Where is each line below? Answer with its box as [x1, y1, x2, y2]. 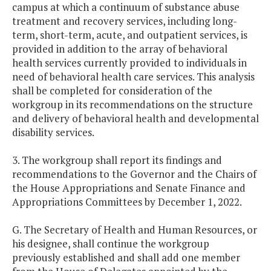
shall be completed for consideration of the [12, 83, 212, 98]
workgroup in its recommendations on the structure [12, 97, 253, 112]
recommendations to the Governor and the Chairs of [12, 167, 256, 181]
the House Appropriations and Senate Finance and [12, 181, 246, 195]
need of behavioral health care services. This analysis [12, 70, 255, 84]
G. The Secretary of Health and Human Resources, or [12, 223, 257, 237]
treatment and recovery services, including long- [12, 14, 237, 28]
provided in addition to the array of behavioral [12, 42, 227, 56]
